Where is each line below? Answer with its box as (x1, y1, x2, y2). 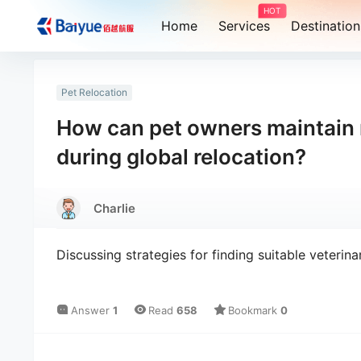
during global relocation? (56, 144, 306, 169)
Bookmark (228, 304, 280, 317)
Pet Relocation (61, 86, 127, 98)
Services (218, 18, 270, 34)
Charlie (93, 200, 135, 216)
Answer (71, 304, 113, 317)
